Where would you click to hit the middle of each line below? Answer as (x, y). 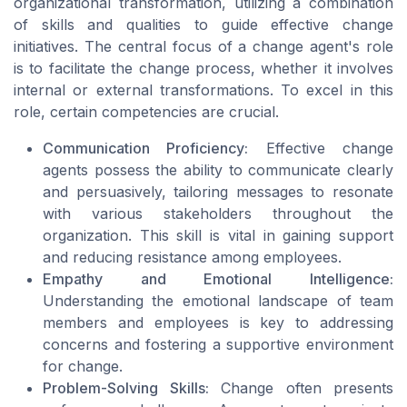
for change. (83, 367)
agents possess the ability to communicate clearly (218, 170)
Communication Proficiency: (146, 149)
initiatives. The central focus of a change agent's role (203, 47)
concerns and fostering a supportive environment (218, 345)
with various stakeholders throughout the (218, 214)
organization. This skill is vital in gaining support (218, 236)
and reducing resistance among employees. (192, 258)
